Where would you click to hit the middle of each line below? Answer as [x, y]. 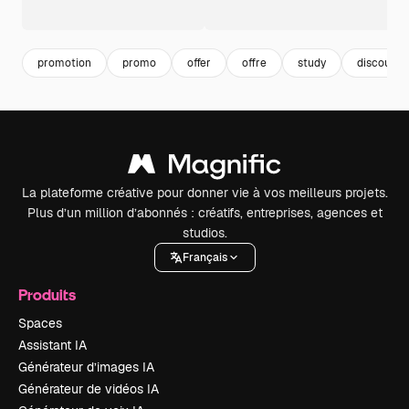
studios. [204, 233]
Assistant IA [52, 346]
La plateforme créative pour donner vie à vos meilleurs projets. [204, 193]
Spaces [40, 324]
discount [379, 63]
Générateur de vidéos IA [89, 389]
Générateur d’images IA [86, 367]
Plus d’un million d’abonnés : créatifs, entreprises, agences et [204, 213]
